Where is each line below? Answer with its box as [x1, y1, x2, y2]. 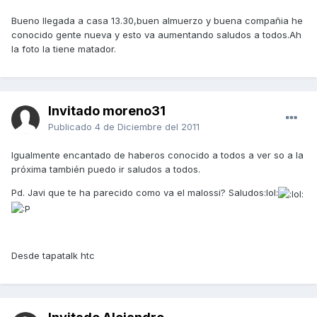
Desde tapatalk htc [11, 250, 95, 262]
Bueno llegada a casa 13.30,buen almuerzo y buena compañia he [11, 15, 303, 27]
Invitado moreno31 [48, 103, 166, 119]
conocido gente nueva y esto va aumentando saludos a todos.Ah [11, 29, 301, 41]
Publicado [48, 121, 95, 133]
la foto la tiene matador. [11, 43, 116, 55]
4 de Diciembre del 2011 [95, 121, 200, 133]
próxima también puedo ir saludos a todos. [11, 163, 200, 175]
